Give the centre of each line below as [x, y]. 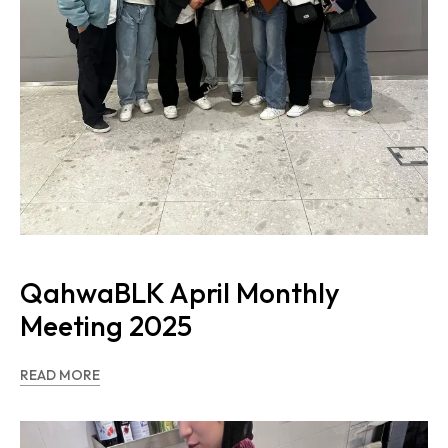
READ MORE [60, 374]
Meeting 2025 [106, 325]
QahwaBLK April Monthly [180, 292]
